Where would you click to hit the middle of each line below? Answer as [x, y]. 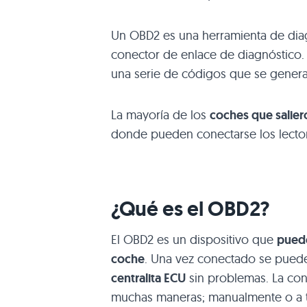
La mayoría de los [160, 114]
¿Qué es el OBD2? [190, 208]
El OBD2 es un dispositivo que [194, 239]
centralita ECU [148, 278]
